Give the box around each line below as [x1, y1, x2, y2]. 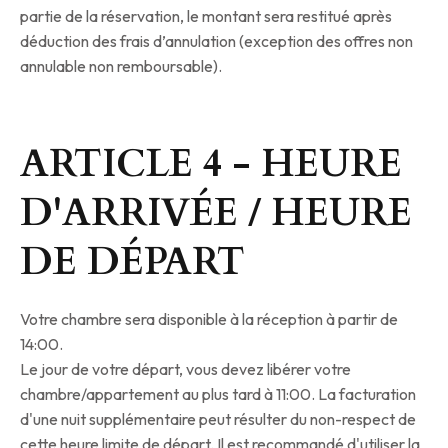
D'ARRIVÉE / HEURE [20, 187, 412, 240]
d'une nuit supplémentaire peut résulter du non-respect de [20, 409, 416, 430]
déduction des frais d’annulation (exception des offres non [20, 31, 413, 52]
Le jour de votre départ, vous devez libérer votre [20, 359, 351, 380]
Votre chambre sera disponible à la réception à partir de [20, 309, 398, 330]
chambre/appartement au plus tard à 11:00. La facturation [20, 384, 416, 405]
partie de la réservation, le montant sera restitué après [20, 6, 392, 27]
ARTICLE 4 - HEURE [20, 138, 402, 191]
